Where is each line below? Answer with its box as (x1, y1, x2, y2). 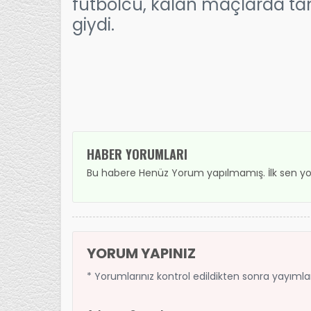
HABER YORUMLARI (87, 144, 187, 163)
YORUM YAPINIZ (87, 243, 196, 263)
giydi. (72, 12, 123, 36)
